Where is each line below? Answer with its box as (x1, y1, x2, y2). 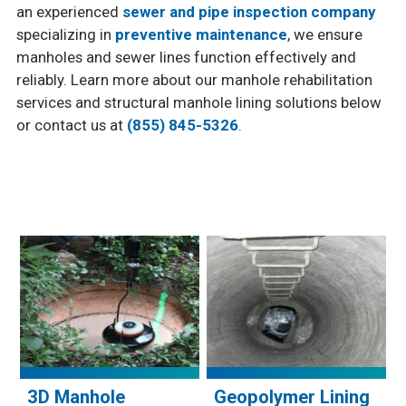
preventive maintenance (114, 24, 287, 43)
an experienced (15, 2, 122, 21)
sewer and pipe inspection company (121, 2, 375, 21)
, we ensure (286, 24, 362, 43)
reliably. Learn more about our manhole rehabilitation (15, 70, 372, 89)
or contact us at (15, 115, 127, 134)
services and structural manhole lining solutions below (15, 92, 382, 111)
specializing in (15, 24, 115, 43)
